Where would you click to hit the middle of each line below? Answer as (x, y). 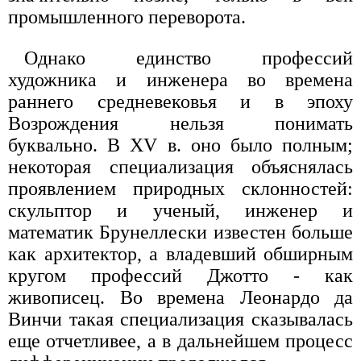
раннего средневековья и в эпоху (180, 101)
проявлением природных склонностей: (180, 188)
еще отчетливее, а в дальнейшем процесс (180, 340)
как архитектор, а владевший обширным (180, 253)
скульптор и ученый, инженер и (180, 210)
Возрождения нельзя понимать (180, 123)
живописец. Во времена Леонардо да (180, 297)
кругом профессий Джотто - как (180, 275)
